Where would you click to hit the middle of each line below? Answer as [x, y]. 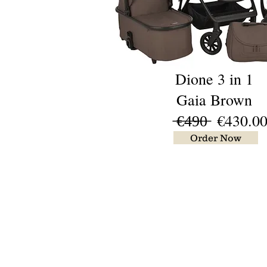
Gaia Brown [214, 100]
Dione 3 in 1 [214, 79]
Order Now [216, 138]
